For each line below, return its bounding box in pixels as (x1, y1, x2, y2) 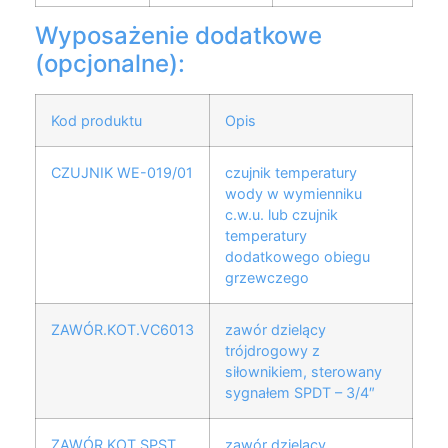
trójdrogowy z (225, 342, 320, 360)
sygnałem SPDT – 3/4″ (225, 384, 375, 402)
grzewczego (225, 269, 309, 287)
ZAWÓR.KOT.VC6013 (51, 321, 194, 339)
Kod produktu (51, 112, 142, 130)
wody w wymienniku (225, 185, 362, 203)
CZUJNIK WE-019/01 (51, 164, 193, 182)
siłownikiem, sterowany (225, 363, 382, 381)
